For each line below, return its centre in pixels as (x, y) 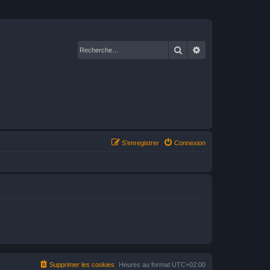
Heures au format (145, 265)
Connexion (190, 143)
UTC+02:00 (189, 265)
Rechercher (203, 49)
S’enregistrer (140, 143)
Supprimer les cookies (82, 265)
